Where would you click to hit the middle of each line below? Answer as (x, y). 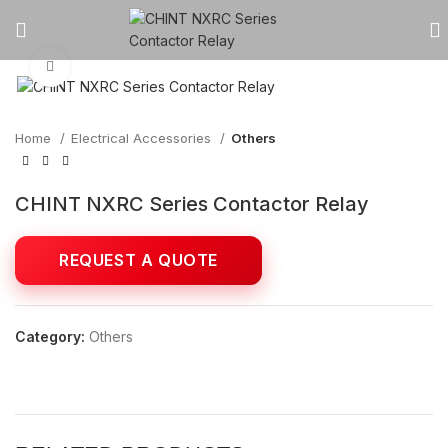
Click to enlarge (121, 67)
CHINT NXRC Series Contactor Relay (192, 203)
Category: (50, 336)
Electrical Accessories (143, 138)
